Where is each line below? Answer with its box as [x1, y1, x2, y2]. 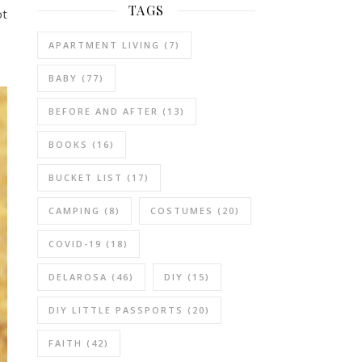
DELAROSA [48, 271, 107, 283]
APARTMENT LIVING [48, 39, 160, 51]
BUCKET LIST [48, 171, 123, 183]
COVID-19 [48, 238, 102, 250]
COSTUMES [150, 204, 213, 217]
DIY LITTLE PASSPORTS [48, 304, 183, 316]
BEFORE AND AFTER [48, 105, 158, 117]
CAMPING [48, 204, 100, 217]
